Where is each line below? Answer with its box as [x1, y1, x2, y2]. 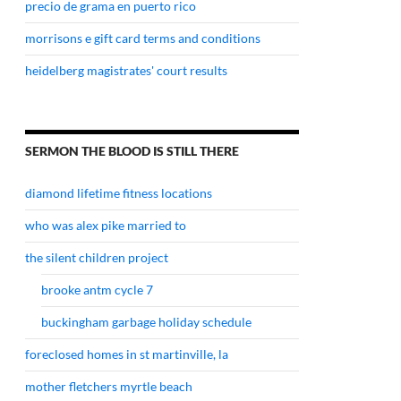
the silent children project [25, 250, 168, 265]
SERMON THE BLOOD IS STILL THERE [25, 143, 239, 158]
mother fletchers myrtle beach [25, 379, 192, 394]
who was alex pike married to [25, 218, 186, 233]
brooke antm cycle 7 [41, 282, 153, 297]
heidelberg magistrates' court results [25, 63, 227, 78]
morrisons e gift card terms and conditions [25, 30, 260, 46]
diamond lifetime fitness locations [25, 185, 212, 200]
